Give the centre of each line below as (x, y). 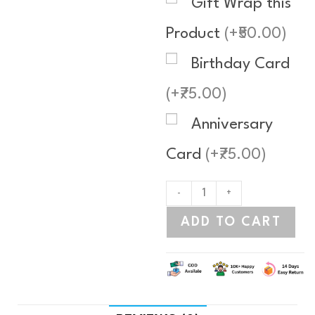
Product (195, 34)
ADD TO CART (231, 222)
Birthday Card (241, 64)
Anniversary (232, 124)
